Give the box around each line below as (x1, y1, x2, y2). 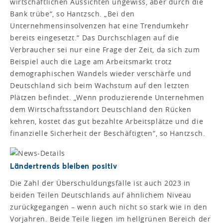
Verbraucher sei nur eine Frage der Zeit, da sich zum (10, 45, 200, 55)
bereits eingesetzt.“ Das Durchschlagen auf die (10, 33, 179, 43)
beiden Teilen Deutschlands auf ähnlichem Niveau (10, 190, 192, 200)
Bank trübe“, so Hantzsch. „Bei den (10, 9, 135, 19)
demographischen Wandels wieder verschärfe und (10, 69, 192, 79)
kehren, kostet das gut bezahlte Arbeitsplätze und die (10, 116, 204, 126)
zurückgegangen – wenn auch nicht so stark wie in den (10, 202, 208, 212)
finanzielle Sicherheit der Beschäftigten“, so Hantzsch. (10, 128, 206, 138)
